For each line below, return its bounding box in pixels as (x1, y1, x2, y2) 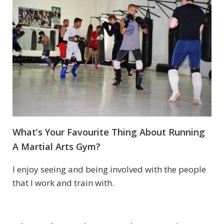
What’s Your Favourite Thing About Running (12, 126, 205, 138)
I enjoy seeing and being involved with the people (12, 163, 206, 175)
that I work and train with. (12, 177, 114, 189)
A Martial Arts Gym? (12, 140, 100, 153)
